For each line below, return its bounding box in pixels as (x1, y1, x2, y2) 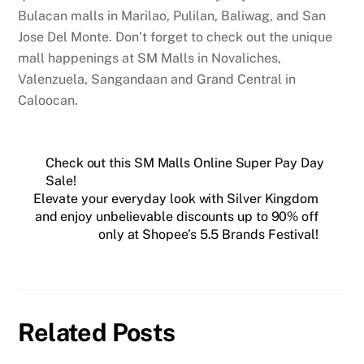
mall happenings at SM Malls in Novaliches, (18, 50, 282, 67)
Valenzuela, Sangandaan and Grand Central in (18, 71, 297, 88)
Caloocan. (18, 93, 79, 109)
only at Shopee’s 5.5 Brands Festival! (97, 227, 318, 243)
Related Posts (18, 317, 175, 347)
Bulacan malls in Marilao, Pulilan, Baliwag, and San (18, 8, 327, 24)
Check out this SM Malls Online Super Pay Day (45, 155, 324, 171)
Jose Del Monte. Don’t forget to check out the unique (18, 29, 333, 45)
